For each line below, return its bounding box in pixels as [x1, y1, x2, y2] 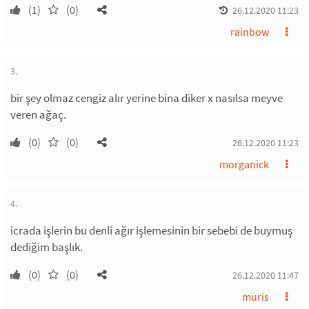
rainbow [230, 25, 269, 39]
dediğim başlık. [10, 239, 83, 255]
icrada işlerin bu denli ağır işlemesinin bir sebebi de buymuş [10, 223, 292, 238]
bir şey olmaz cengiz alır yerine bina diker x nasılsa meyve [10, 90, 283, 106]
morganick [219, 157, 269, 171]
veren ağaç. [10, 107, 66, 122]
